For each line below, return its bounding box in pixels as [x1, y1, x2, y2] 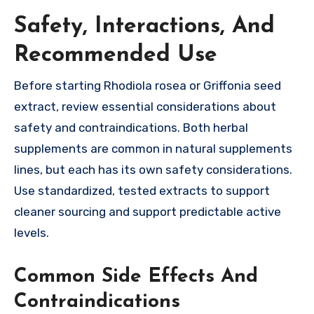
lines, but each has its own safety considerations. [14, 162, 292, 177]
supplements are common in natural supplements [14, 141, 292, 156]
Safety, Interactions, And [14, 15, 275, 39]
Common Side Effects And [14, 266, 258, 287]
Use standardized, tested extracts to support [14, 183, 270, 198]
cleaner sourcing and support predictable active [14, 204, 281, 219]
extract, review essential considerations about [14, 99, 276, 114]
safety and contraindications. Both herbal [14, 120, 248, 135]
